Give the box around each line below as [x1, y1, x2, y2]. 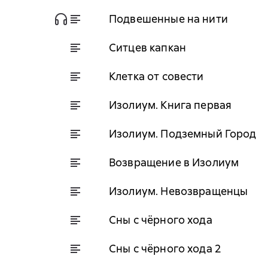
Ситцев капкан [109, 40, 186, 54]
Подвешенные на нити [109, 11, 228, 26]
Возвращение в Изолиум [109, 155, 239, 169]
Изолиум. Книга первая [109, 98, 232, 112]
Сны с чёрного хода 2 [109, 241, 221, 255]
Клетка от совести [109, 69, 204, 83]
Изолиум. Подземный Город [109, 126, 257, 141]
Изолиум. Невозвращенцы [109, 184, 248, 198]
